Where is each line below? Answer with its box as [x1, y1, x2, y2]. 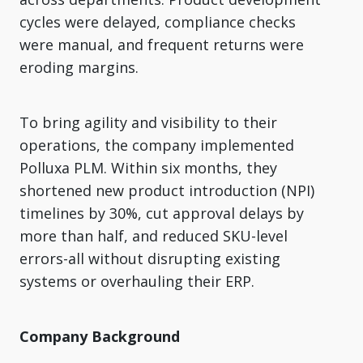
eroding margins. [19, 57, 139, 77]
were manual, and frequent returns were [19, 34, 304, 54]
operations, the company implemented [19, 135, 294, 155]
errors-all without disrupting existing [19, 248, 280, 268]
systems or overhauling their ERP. [19, 271, 254, 291]
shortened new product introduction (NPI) [19, 180, 314, 200]
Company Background [19, 326, 180, 346]
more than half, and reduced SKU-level [19, 225, 288, 246]
